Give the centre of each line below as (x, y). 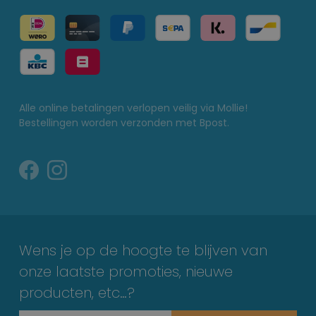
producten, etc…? (77, 293)
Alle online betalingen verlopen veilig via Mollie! (133, 108)
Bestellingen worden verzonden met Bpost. (124, 123)
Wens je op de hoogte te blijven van (143, 251)
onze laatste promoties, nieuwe (126, 272)
